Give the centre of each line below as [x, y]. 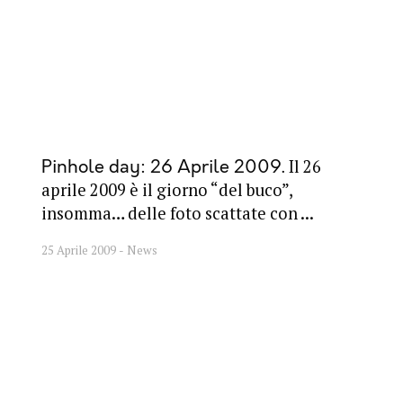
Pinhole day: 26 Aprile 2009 [161, 168]
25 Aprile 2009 [80, 251]
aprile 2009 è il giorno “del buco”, [166, 190]
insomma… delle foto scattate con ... [177, 214]
